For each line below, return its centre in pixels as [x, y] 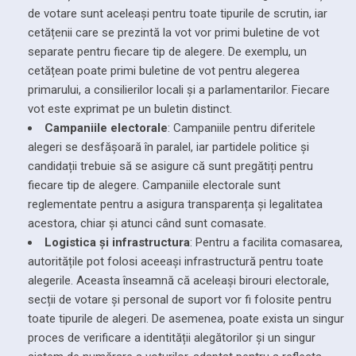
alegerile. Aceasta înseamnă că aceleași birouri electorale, [178, 280]
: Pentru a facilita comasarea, [266, 242]
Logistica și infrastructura [117, 242]
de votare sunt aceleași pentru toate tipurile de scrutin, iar [178, 13]
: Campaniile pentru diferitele [242, 128]
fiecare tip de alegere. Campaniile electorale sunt [154, 185]
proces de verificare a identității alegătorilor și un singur [172, 337]
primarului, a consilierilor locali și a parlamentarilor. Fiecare [179, 89]
